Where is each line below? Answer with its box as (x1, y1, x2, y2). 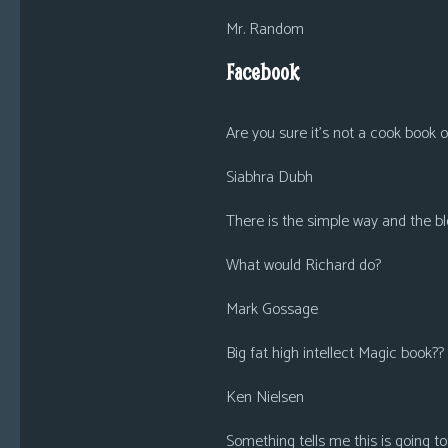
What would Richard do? (225, 252, 381, 279)
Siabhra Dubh (225, 164, 313, 191)
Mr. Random (225, 16, 304, 43)
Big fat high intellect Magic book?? (225, 340, 444, 367)
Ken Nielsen (225, 384, 304, 411)
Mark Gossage (225, 296, 318, 323)
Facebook (225, 58, 299, 86)
